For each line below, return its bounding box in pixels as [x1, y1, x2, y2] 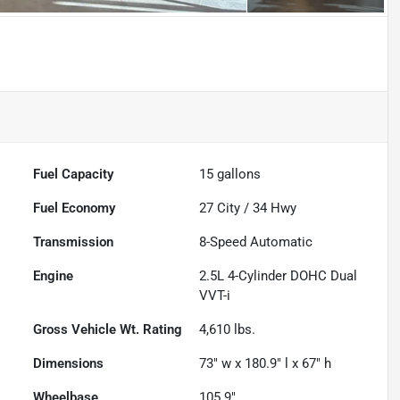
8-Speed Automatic [199, 233, 313, 250]
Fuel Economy [33, 199, 116, 216]
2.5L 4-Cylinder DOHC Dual [199, 267, 358, 284]
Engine [33, 267, 74, 284]
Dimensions [33, 354, 104, 371]
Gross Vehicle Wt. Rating [33, 321, 183, 337]
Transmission [33, 233, 114, 250]
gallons [213, 165, 262, 182]
